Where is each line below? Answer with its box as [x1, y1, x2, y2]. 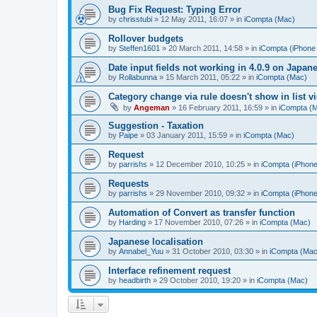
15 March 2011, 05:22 [166, 72, 240, 81]
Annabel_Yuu [119, 246, 163, 255]
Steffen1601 [119, 43, 160, 52]
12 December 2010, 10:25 [156, 159, 245, 168]
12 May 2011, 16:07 [161, 14, 228, 23]
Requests [108, 178, 149, 189]
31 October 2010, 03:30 [172, 246, 253, 255]
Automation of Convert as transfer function [108, 207, 295, 218]
